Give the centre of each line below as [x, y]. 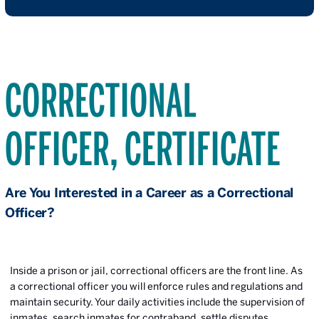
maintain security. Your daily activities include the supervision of [157, 302]
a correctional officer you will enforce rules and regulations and [156, 286]
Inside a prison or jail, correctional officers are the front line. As [156, 271]
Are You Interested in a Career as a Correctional [150, 193]
